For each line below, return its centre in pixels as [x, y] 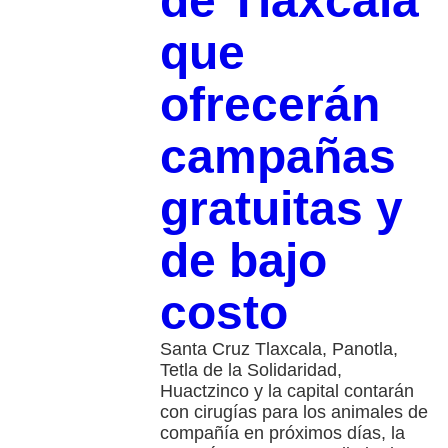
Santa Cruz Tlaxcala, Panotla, [278, 348]
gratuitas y [281, 208]
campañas [277, 156]
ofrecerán [269, 104]
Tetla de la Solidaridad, [250, 369]
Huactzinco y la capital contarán [286, 390]
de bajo [243, 260]
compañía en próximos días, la [282, 432]
